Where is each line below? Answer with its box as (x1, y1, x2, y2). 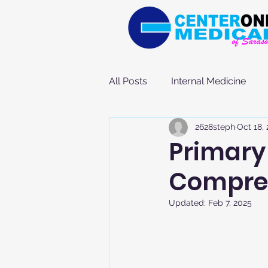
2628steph (195, 122, 235, 132)
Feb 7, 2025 (208, 197, 252, 208)
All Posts (109, 75, 147, 87)
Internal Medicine (171, 75, 246, 87)
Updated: (169, 197, 208, 208)
